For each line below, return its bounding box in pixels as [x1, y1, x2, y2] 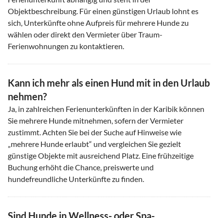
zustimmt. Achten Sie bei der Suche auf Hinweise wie [8, 127, 182, 137]
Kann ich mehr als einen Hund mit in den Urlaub [8, 76, 210, 89]
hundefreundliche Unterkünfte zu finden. [8, 174, 144, 183]
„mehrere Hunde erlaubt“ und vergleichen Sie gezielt [8, 139, 181, 148]
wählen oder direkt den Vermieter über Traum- [8, 29, 163, 39]
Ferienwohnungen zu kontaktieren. [8, 41, 124, 51]
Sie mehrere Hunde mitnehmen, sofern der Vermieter [8, 115, 183, 125]
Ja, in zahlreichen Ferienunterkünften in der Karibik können [8, 104, 204, 113]
